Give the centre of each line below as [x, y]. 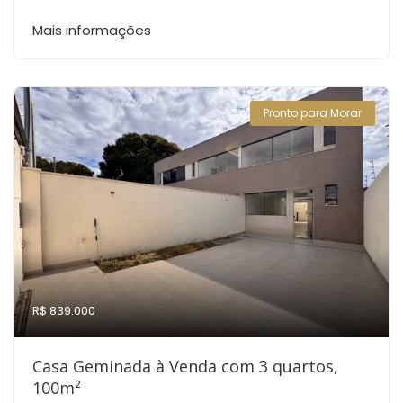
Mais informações [92, 30]
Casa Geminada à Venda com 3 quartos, [185, 366]
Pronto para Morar [313, 113]
